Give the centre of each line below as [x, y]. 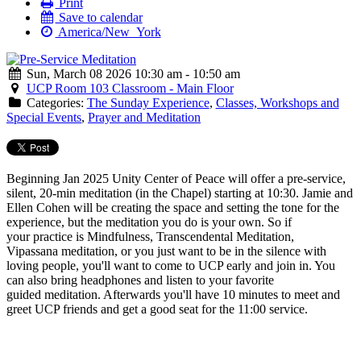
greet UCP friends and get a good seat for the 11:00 [138, 309]
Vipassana [34, 251]
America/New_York [108, 32]
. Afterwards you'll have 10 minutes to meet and [219, 295]
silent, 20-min [43, 193]
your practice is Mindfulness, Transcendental [121, 237]
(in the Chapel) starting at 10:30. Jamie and [243, 193]
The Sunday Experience [148, 103]
